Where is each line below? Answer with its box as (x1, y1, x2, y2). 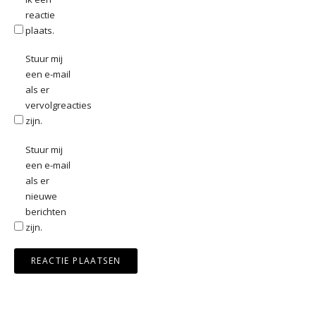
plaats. (25, 23, 54, 37)
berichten (25, 205, 66, 219)
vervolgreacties (25, 99, 92, 112)
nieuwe (25, 190, 57, 203)
